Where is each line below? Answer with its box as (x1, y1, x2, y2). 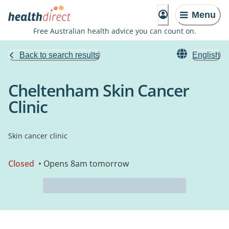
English (192, 51, 220, 59)
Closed (8, 158, 34, 169)
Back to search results (19, 51, 99, 59)
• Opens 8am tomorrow (36, 158, 129, 169)
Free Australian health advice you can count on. (33, 26, 196, 36)
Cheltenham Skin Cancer (8, 79, 189, 101)
